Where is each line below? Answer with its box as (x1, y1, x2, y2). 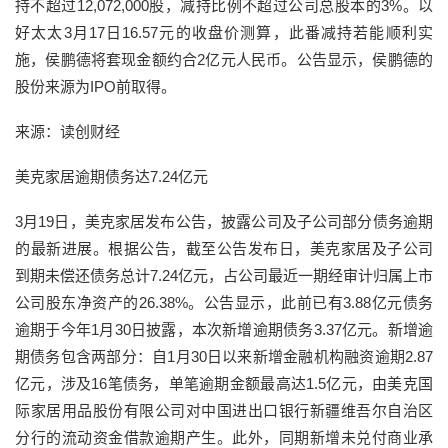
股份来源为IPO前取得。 (15, 77, 176, 95)
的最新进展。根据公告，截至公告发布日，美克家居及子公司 (15, 239, 433, 257)
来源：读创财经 (15, 122, 120, 140)
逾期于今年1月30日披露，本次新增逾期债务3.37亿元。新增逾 (15, 320, 433, 338)
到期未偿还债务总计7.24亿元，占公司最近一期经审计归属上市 (15, 266, 433, 284)
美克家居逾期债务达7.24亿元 (15, 167, 208, 185)
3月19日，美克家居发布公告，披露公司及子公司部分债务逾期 (15, 212, 433, 230)
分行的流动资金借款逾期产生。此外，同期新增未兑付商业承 (15, 428, 433, 446)
